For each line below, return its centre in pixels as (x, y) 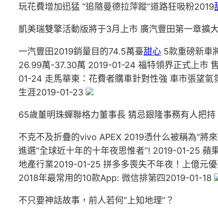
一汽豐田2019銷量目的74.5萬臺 (81, 51)
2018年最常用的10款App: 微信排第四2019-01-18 (116, 178)
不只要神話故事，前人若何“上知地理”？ (96, 200)
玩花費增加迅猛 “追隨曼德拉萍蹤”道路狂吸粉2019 (116, 7)
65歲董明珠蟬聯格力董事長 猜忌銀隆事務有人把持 (117, 115)
